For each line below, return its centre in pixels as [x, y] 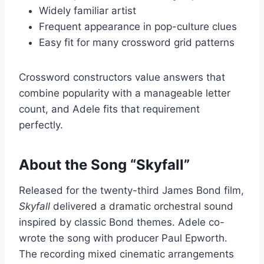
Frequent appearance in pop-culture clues [138, 27]
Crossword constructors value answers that [122, 77]
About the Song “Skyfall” [104, 165]
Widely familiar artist [88, 11]
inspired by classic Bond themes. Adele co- [122, 222]
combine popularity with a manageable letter [125, 93]
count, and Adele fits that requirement [109, 109]
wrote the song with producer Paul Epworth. [123, 238]
